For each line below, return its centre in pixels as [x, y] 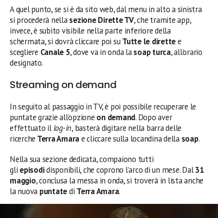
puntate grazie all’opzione [53, 117]
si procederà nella [40, 20]
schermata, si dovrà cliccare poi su [66, 41]
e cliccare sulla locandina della [130, 139]
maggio [23, 181]
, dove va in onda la [102, 52]
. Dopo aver [154, 117]
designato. [27, 63]
